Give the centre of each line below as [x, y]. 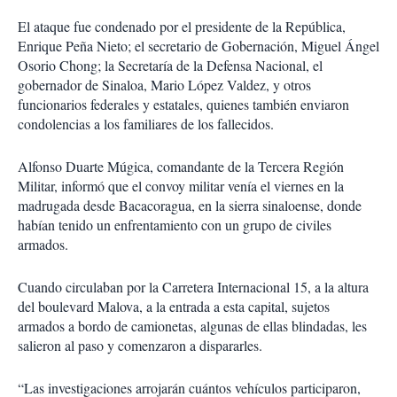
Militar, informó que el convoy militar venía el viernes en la [181, 186]
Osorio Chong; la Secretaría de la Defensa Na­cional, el [170, 65]
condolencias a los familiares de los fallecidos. [146, 124]
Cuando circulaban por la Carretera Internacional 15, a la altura [193, 287]
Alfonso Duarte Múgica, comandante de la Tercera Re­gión [181, 166]
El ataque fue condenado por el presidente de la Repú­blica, [182, 26]
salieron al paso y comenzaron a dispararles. [140, 345]
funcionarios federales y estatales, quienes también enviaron [183, 104]
